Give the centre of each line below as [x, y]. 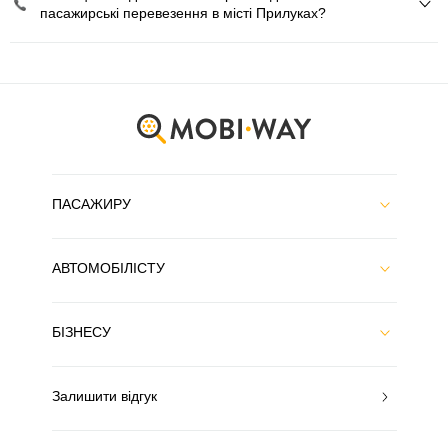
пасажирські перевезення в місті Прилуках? [183, 13]
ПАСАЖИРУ [91, 204]
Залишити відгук [104, 396]
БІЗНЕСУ [81, 332]
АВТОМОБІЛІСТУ [108, 268]
